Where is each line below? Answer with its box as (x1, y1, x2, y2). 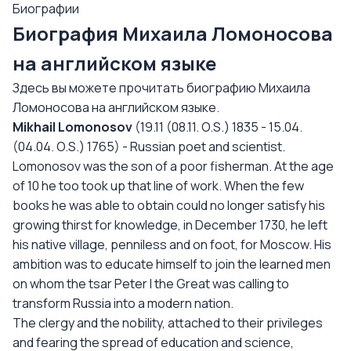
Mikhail (13, 118, 56, 136)
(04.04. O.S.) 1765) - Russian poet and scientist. (13, 138, 285, 155)
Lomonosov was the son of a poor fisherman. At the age (13, 157, 334, 175)
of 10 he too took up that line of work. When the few (13, 177, 304, 194)
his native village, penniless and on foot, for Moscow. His (13, 236, 331, 253)
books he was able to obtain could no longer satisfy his (13, 197, 325, 214)
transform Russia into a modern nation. (13, 295, 233, 312)
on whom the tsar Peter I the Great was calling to (13, 275, 289, 292)
